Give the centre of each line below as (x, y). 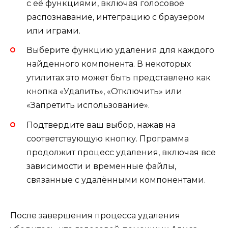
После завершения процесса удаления (95, 215)
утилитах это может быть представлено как (119, 78)
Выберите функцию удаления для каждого (120, 50)
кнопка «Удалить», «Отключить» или (104, 92)
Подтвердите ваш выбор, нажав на (101, 125)
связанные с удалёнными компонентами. (116, 180)
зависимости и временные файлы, (101, 166)
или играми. (53, 31)
